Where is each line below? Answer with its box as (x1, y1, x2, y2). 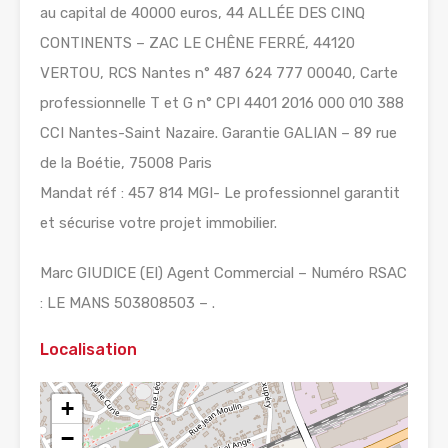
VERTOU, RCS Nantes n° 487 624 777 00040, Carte (40, 64, 398, 83)
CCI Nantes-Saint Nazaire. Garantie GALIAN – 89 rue (40, 124, 397, 143)
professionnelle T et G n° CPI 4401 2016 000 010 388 (40, 94, 404, 113)
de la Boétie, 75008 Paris (40, 154, 212, 173)
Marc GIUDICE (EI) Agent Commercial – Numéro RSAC (40, 264, 407, 283)
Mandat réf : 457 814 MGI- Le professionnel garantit (40, 184, 400, 203)
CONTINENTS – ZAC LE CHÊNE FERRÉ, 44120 (40, 34, 355, 53)
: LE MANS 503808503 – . (40, 294, 215, 313)
